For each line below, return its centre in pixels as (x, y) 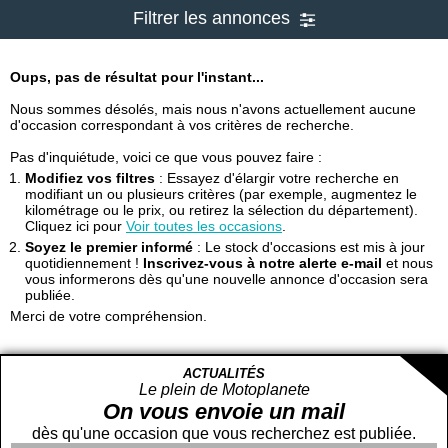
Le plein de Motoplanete (224, 389)
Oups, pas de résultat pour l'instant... (137, 77)
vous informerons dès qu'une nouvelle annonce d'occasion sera (226, 279)
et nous (407, 263)
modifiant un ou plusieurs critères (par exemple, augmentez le (221, 194)
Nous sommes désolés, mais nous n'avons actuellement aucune (213, 109)
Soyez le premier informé (109, 247)
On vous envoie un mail (224, 411)
